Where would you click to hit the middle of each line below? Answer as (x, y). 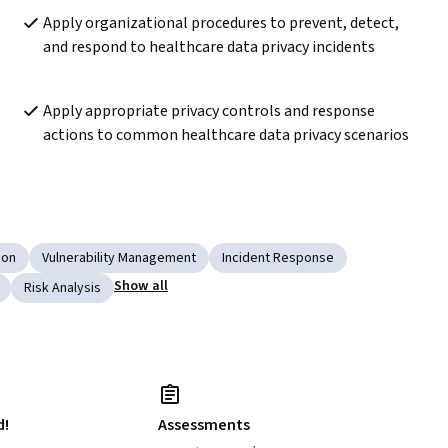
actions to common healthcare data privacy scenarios (225, 135)
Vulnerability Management (119, 258)
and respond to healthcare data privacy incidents (208, 47)
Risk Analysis (62, 288)
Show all (141, 286)
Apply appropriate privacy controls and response (208, 111)
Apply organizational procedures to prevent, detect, (220, 23)
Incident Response (278, 258)
